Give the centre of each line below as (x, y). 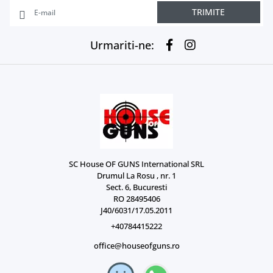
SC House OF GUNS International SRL (136, 164)
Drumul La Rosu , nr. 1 (136, 176)
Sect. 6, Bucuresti (136, 187)
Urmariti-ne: (122, 45)
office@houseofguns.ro (136, 246)
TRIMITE (209, 12)
